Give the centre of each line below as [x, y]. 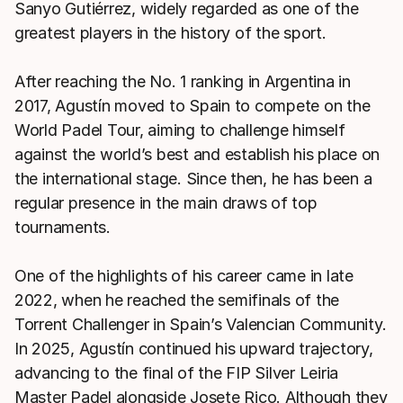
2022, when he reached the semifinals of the [177, 300]
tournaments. [63, 227]
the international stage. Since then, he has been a [193, 179]
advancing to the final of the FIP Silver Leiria [177, 373]
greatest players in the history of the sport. [170, 33]
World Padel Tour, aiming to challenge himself [180, 130]
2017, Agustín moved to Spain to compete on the [193, 106]
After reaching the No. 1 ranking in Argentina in [183, 81]
